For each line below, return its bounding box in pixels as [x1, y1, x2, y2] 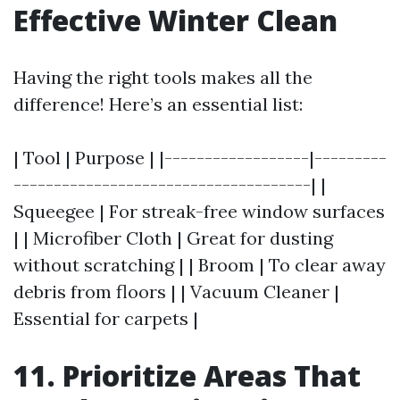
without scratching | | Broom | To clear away [13, 254, 386, 276]
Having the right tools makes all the [13, 66, 312, 88]
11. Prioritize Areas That [13, 356, 361, 395]
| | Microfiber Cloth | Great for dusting [13, 227, 333, 249]
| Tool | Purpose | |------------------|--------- [13, 146, 387, 169]
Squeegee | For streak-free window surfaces [13, 200, 385, 222]
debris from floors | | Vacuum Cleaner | [13, 280, 339, 303]
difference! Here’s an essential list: [13, 93, 303, 115]
